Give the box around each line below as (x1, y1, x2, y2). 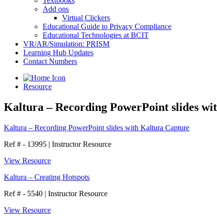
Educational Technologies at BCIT (43, 31, 149, 39)
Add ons (43, 5, 69, 13)
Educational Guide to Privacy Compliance (43, 22, 171, 31)
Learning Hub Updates (23, 48, 93, 57)
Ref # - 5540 (4, 189, 45, 198)
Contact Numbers (23, 57, 77, 65)
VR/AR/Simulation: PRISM (23, 40, 109, 48)
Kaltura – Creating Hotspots (4, 172, 90, 181)
